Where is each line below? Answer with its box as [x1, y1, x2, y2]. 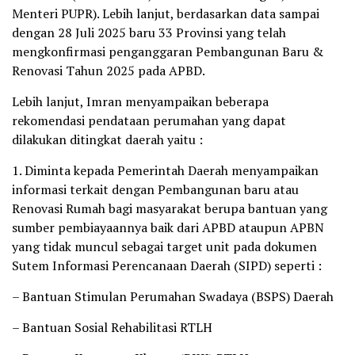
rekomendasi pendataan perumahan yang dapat [12, 111, 286, 129]
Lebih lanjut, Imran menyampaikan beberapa [12, 92, 269, 110]
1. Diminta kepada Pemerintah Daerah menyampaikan [12, 161, 319, 179]
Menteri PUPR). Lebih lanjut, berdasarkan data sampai [12, 4, 319, 22]
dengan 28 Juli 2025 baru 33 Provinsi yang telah [12, 23, 286, 41]
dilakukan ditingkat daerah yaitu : [12, 130, 203, 148]
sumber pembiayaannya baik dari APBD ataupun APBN [12, 218, 324, 236]
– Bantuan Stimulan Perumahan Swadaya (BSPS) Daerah [12, 287, 334, 305]
